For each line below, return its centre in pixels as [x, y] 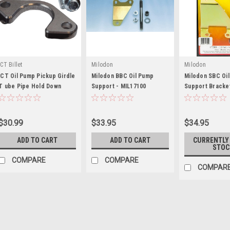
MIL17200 [197, 97]
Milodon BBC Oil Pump [122, 76]
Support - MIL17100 [119, 86]
